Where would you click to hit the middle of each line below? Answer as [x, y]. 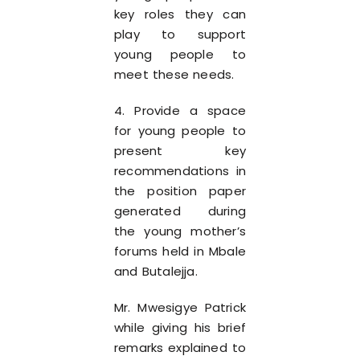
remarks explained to [180, 348]
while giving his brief [180, 327]
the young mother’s [180, 231]
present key [180, 151]
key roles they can [180, 14]
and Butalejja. [156, 271]
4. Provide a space [180, 110]
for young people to [180, 131]
